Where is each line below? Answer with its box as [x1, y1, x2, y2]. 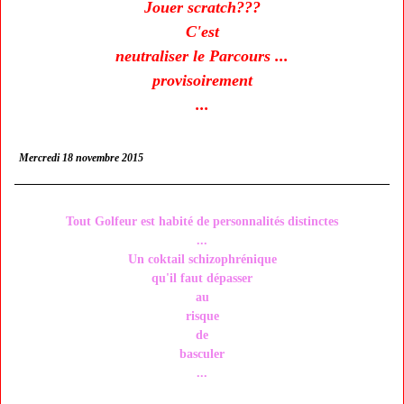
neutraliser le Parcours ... [115, 47, 289, 65]
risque [185, 309, 219, 323]
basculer [179, 347, 225, 361]
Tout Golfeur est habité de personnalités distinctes [66, 215, 338, 228]
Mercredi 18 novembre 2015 [19, 151, 143, 164]
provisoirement [151, 71, 252, 89]
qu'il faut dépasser [151, 271, 252, 285]
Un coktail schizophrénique [127, 252, 277, 266]
